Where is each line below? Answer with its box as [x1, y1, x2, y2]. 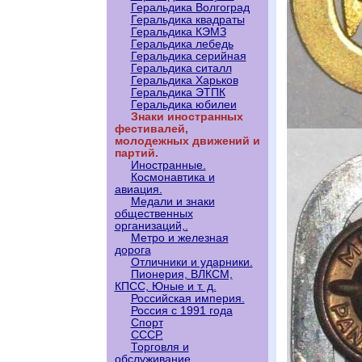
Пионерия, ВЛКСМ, [130, 268, 233, 280]
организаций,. [114, 220, 188, 232]
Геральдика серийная [130, 50, 246, 62]
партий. [114, 147, 158, 159]
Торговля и [130, 341, 189, 353]
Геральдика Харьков [130, 74, 238, 86]
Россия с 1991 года [130, 305, 233, 317]
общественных [114, 208, 193, 220]
